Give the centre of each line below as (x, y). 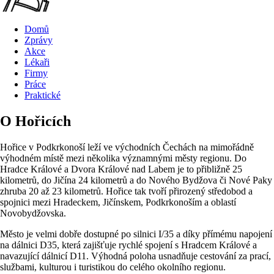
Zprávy (39, 40)
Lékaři (37, 62)
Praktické (43, 95)
